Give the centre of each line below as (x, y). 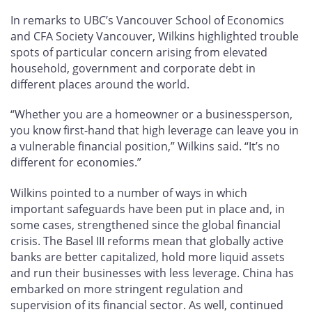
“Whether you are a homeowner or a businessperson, (151, 115)
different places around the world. (100, 84)
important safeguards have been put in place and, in (148, 209)
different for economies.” (76, 163)
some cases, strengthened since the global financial (146, 225)
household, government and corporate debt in (133, 68)
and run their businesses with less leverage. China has (152, 273)
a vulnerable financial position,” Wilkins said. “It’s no (145, 147)
